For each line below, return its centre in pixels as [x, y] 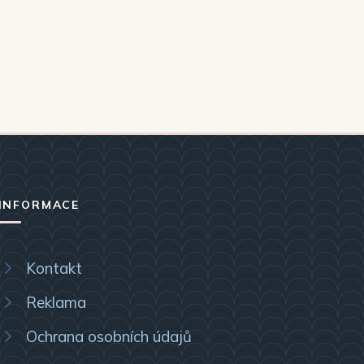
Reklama [56, 302]
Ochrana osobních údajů [108, 336]
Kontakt [54, 268]
